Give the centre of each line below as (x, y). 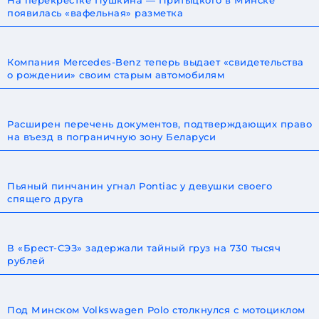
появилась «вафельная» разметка (95, 12)
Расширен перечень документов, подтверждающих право (159, 124)
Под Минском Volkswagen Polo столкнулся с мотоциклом (156, 309)
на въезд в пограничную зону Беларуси (111, 136)
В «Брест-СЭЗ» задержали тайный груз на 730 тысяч (144, 247)
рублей (26, 260)
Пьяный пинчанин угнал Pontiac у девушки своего (140, 185)
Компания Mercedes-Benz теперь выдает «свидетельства (156, 62)
